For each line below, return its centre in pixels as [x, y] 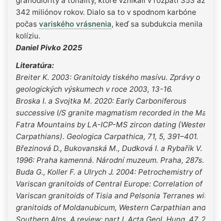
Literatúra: [35, 65]
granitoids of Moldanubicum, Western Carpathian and [111, 207]
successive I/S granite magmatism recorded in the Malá [114, 112]
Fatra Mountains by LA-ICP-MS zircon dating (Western [113, 124]
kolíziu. [28, 36]
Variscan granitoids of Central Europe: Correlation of [109, 184]
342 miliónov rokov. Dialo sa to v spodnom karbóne [106, 12]
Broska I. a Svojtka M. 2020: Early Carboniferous [101, 101]
